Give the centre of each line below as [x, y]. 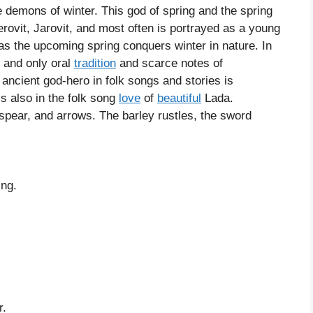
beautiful [179, 99]
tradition [95, 64]
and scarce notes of [169, 64]
